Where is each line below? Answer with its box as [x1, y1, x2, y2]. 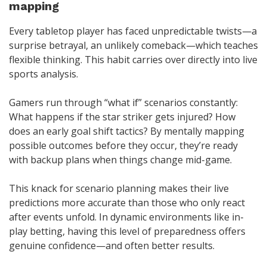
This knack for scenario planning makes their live [9, 182, 229, 195]
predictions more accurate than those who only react [9, 196, 245, 210]
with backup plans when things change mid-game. [9, 153, 232, 167]
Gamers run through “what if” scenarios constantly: [9, 96, 238, 110]
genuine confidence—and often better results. [9, 239, 215, 253]
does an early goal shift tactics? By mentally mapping [9, 125, 244, 138]
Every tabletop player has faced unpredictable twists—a [9, 24, 257, 38]
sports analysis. [9, 67, 78, 81]
